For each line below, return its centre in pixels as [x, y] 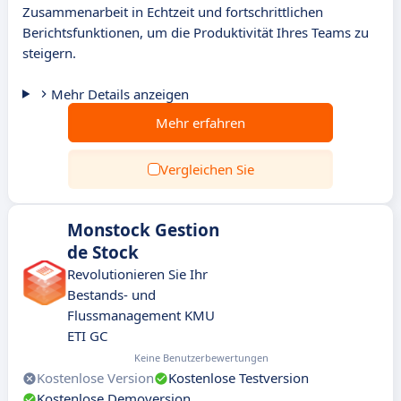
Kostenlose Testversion [239, 378]
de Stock [103, 252]
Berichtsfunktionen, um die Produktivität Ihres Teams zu [196, 32]
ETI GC [87, 336]
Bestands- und [111, 294]
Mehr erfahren [200, 123]
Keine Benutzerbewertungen [201, 358]
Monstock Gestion [143, 230]
